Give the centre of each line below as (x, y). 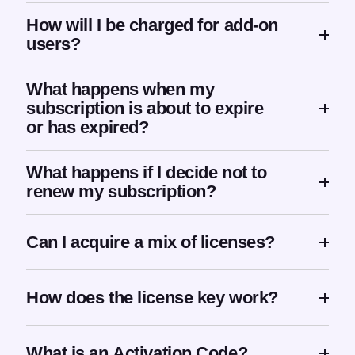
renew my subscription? (121, 192)
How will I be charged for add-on (152, 25)
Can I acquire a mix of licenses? (151, 242)
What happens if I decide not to (147, 173)
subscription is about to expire (145, 109)
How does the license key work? (152, 297)
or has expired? (88, 128)
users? (53, 44)
